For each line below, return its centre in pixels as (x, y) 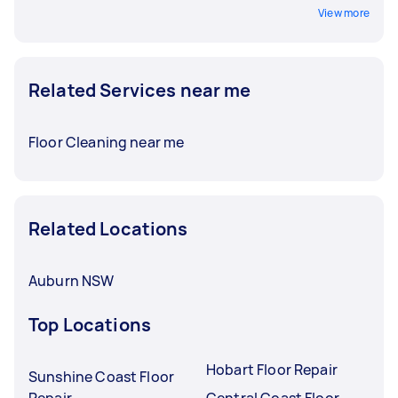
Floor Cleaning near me (107, 142)
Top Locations (90, 324)
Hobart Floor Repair (272, 369)
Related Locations (108, 228)
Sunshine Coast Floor (101, 376)
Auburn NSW (72, 280)
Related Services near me (140, 90)
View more (343, 12)
